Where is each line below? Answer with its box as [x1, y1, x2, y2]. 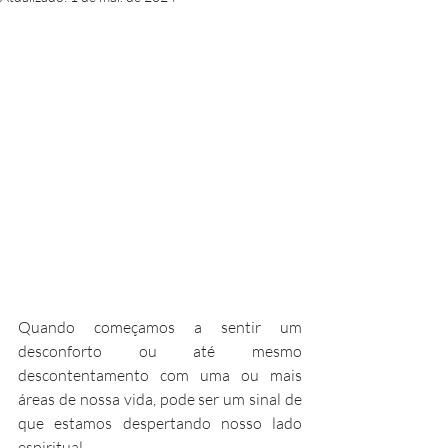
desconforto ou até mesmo [18, 341, 302, 361]
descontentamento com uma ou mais [18, 365, 302, 385]
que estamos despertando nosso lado [18, 413, 302, 433]
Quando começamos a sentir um [18, 317, 302, 337]
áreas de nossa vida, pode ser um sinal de [18, 389, 302, 409]
